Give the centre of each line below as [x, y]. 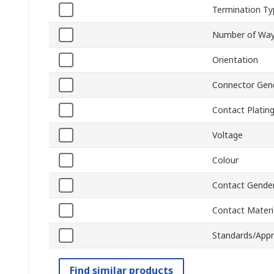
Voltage [228, 135]
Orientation [235, 60]
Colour [225, 160]
